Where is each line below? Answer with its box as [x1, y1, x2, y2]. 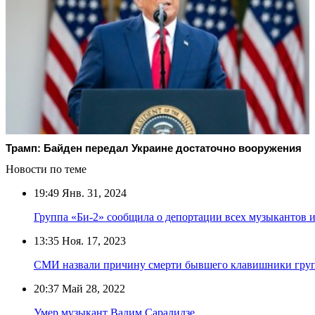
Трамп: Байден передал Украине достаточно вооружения [6, 141, 302, 154]
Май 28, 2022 [59, 282, 125, 295]
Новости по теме [6, 162, 86, 175]
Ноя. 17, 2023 [59, 234, 126, 247]
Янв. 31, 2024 [59, 186, 127, 199]
